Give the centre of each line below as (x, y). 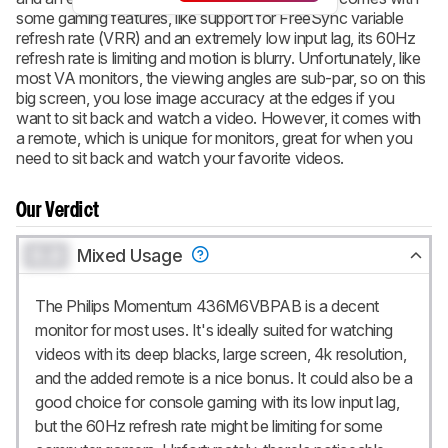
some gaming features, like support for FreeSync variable (210, 17)
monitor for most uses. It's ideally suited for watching (214, 329)
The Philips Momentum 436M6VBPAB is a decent (207, 305)
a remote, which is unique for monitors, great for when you (214, 137)
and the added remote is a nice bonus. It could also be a (224, 377)
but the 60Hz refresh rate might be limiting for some (209, 425)
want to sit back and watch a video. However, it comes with (218, 117)
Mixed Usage (132, 255)
